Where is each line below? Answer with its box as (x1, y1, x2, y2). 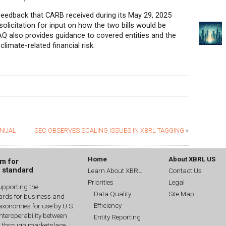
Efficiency (94, 201, 122, 209)
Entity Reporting (94, 213, 141, 221)
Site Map (168, 190, 194, 198)
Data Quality (94, 190, 131, 198)
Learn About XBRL (88, 166, 142, 175)
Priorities (88, 178, 114, 186)
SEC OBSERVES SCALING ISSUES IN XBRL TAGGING (34, 126, 184, 134)
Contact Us (168, 166, 202, 175)
